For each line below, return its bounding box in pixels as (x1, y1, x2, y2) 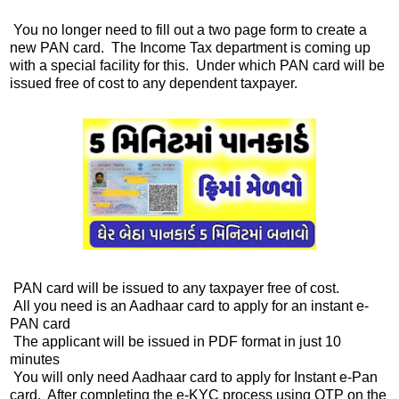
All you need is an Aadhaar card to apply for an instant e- (10, 298, 369, 314)
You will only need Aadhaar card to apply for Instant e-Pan (10, 370, 378, 386)
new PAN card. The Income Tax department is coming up (10, 39, 370, 55)
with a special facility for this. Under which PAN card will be (10, 57, 385, 73)
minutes (10, 352, 60, 368)
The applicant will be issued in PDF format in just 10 (10, 334, 341, 350)
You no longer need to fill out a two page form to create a (10, 21, 367, 37)
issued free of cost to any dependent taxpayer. (10, 75, 297, 91)
